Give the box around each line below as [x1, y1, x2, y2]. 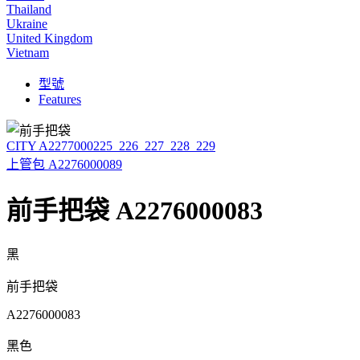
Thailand [6, 2, 51, 16]
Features [39, 92, 81, 106]
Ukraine [6, 16, 47, 31]
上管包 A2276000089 [6, 157, 122, 171]
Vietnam [6, 45, 49, 59]
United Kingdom [6, 31, 92, 45]
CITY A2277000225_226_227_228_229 [6, 138, 215, 153]
